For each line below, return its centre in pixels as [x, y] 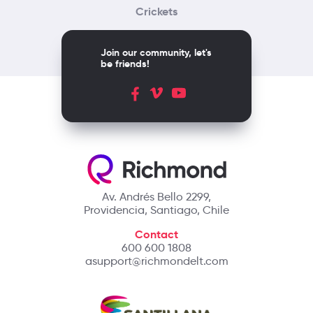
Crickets [156, 12]
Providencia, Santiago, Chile [156, 210]
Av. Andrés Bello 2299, [156, 197]
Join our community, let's [156, 53]
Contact [156, 235]
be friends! [125, 64]
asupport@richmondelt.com [156, 261]
